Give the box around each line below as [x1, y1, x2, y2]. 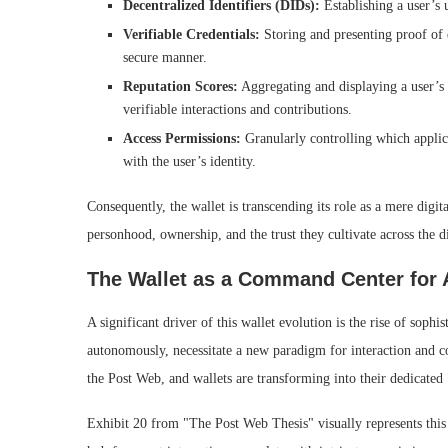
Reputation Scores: [123, 78, 238, 94]
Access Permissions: [123, 130, 241, 146]
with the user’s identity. [123, 153, 256, 169]
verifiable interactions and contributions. [123, 101, 352, 117]
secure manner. [123, 49, 207, 65]
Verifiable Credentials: [123, 26, 260, 42]
